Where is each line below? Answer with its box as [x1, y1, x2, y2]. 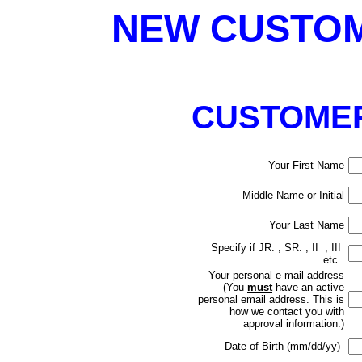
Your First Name [268, 159, 344, 171]
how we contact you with [229, 305, 344, 318]
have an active [272, 281, 344, 293]
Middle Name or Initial [242, 189, 344, 201]
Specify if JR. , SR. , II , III [211, 242, 344, 254]
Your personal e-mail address [208, 269, 344, 281]
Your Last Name [269, 219, 344, 231]
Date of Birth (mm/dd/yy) [225, 340, 343, 352]
